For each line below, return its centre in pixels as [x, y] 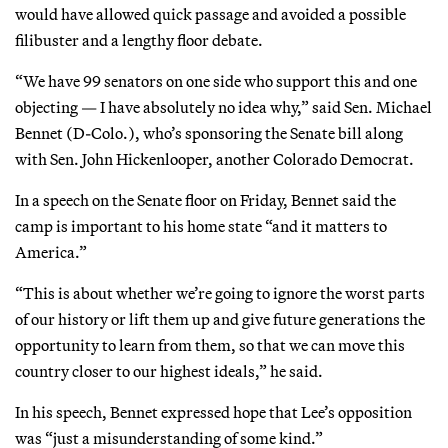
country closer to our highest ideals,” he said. [169, 370]
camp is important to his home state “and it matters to [201, 225]
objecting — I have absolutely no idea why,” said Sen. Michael [223, 106]
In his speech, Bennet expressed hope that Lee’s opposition [213, 411]
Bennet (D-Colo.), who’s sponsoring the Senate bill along [209, 132]
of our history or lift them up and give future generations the [220, 318]
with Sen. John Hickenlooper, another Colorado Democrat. [214, 158]
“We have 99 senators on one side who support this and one [216, 80]
